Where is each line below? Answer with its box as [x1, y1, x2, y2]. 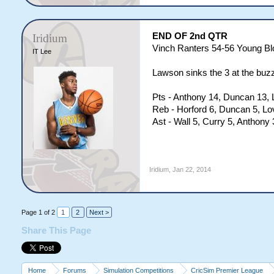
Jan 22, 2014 [172, 166, 211, 173]
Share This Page [21, 226, 91, 235]
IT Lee [32, 48, 51, 55]
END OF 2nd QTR [152, 31, 228, 41]
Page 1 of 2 [21, 209, 55, 216]
